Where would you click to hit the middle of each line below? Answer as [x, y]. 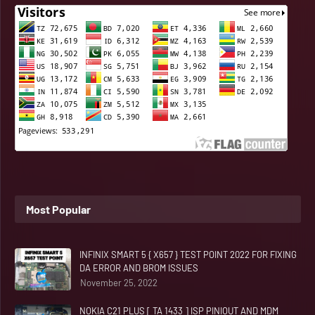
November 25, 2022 [119, 283]
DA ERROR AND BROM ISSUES [139, 268]
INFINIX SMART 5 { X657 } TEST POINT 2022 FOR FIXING [188, 255]
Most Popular [58, 209]
